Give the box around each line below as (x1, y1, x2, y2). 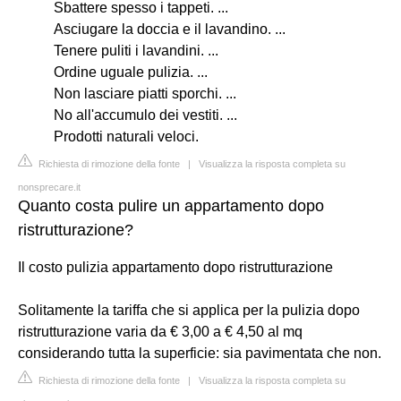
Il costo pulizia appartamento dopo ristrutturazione (18, 259, 333, 275)
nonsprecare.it (18, 181, 81, 192)
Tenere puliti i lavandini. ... (54, 42, 218, 58)
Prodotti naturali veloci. (54, 128, 199, 144)
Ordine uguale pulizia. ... (54, 64, 208, 80)
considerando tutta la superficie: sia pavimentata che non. (18, 345, 381, 361)
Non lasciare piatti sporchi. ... (54, 85, 236, 101)
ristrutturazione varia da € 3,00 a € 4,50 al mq (18, 323, 303, 339)
